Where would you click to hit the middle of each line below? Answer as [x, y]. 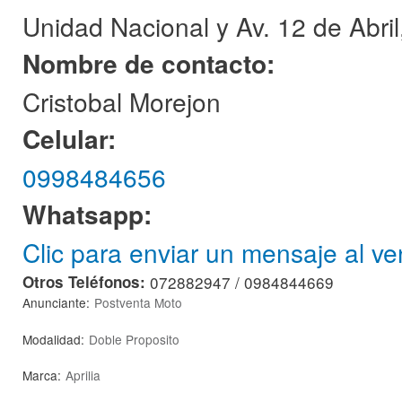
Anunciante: [56, 302]
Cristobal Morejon [122, 101]
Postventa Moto [138, 302]
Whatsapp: [91, 214]
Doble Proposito [134, 339]
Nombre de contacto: [152, 63]
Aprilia [83, 376]
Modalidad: [53, 339]
